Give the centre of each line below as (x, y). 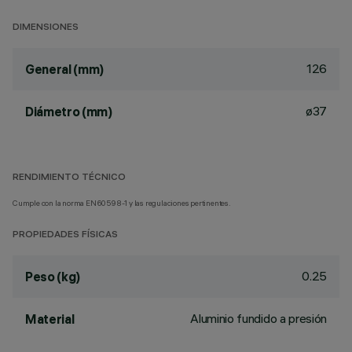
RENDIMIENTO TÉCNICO (69, 178)
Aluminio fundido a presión (258, 318)
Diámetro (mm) (69, 112)
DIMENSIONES (46, 28)
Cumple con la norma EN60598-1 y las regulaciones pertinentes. (122, 203)
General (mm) (65, 69)
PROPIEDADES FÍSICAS (65, 235)
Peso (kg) (53, 277)
